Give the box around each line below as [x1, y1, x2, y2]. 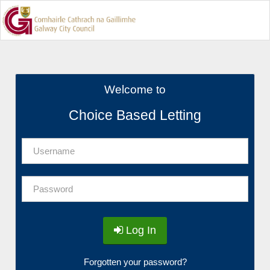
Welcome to [104, 83, 166, 96]
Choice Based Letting [69, 107, 201, 123]
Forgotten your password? [83, 257, 187, 267]
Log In [123, 224, 156, 236]
